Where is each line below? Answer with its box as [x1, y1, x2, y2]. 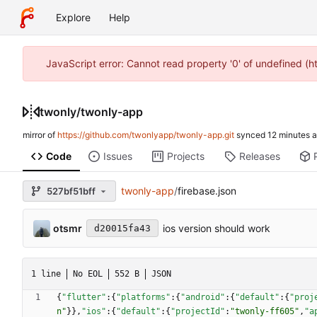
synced [234, 129, 267, 141]
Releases [238, 150, 280, 163]
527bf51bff [47, 185, 96, 197]
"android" [180, 292, 225, 303]
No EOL [73, 268, 103, 279]
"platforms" [116, 292, 171, 303]
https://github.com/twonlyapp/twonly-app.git [57, 129, 234, 141]
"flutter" [62, 292, 106, 303]
